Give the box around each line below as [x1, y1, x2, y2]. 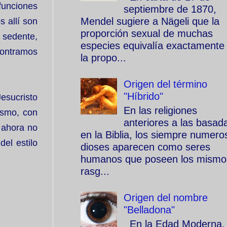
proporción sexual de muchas [81, 28, 213, 39]
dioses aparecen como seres [81, 141, 210, 153]
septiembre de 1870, [124, 4, 216, 15]
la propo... [81, 52, 126, 63]
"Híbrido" [124, 91, 163, 102]
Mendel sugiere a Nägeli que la [81, 16, 219, 27]
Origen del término [124, 79, 207, 90]
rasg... [81, 166, 109, 177]
